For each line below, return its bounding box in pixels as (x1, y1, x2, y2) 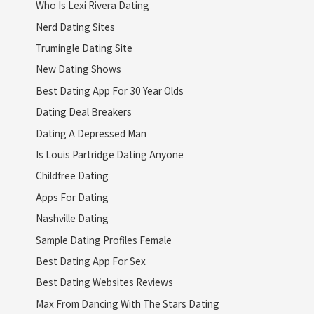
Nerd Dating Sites (35, 19, 115, 34)
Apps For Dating (35, 189, 109, 204)
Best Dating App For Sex (35, 254, 146, 268)
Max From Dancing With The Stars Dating (35, 296, 219, 310)
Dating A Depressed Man (35, 125, 146, 140)
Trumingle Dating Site (35, 40, 132, 55)
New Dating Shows (35, 62, 121, 76)
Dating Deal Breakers (35, 104, 132, 119)
